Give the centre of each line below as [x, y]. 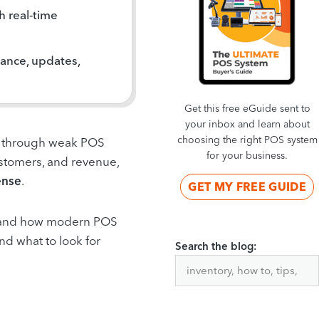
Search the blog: [216, 246]
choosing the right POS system [247, 140]
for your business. [247, 156]
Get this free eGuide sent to [247, 109]
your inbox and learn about [247, 124]
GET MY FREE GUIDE [247, 187]
